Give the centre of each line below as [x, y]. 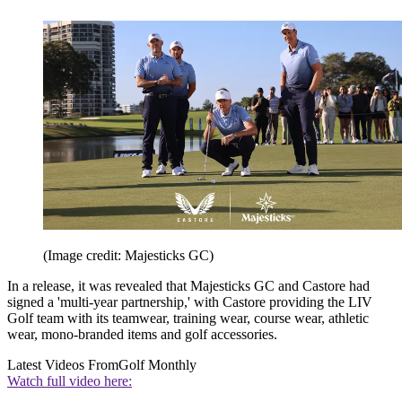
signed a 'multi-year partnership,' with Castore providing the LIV [190, 302]
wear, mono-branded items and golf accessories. [142, 335]
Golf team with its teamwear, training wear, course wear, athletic [188, 319]
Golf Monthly [157, 365]
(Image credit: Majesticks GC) [128, 256]
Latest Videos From [63, 365]
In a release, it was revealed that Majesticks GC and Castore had [188, 286]
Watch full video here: [70, 381]
